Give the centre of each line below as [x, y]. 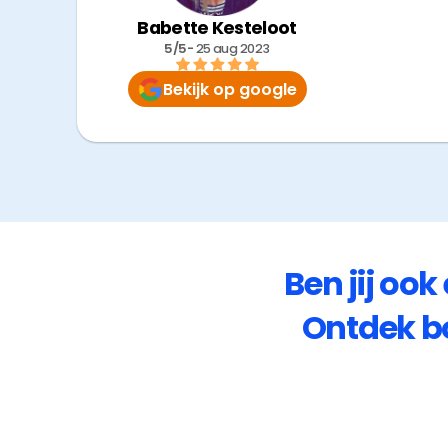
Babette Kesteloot [217, 28]
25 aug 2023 [232, 48]
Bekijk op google [229, 89]
